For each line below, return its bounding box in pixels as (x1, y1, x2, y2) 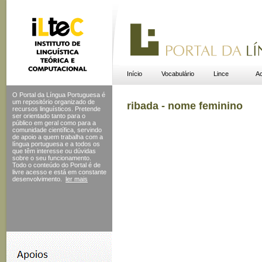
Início (126, 70, 142, 77)
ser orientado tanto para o (12, 112, 85, 119)
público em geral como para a (12, 119, 96, 126)
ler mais (65, 175, 88, 182)
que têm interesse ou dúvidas (12, 147, 96, 154)
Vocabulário (161, 70, 194, 77)
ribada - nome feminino (127, 100, 243, 112)
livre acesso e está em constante (12, 168, 106, 175)
